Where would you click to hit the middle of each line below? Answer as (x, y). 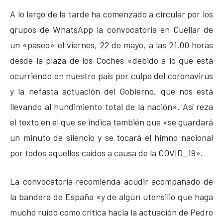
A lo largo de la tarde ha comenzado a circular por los (111, 14)
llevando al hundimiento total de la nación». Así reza (111, 106)
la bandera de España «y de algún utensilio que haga (111, 196)
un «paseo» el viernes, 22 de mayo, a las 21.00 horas (111, 45)
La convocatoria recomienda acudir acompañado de (111, 181)
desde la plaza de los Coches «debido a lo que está (111, 60)
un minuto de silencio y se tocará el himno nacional (111, 137)
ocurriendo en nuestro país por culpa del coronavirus (111, 75)
